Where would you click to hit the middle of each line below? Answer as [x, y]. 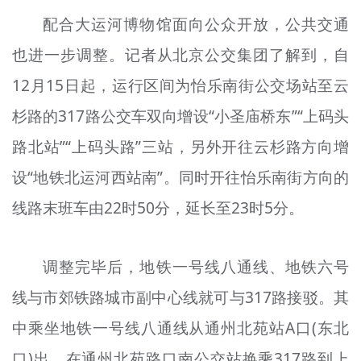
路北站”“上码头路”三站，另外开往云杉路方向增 [180, 147]
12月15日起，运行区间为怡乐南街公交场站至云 [180, 86]
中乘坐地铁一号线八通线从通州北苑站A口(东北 [180, 328]
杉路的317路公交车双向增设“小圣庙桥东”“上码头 [180, 116]
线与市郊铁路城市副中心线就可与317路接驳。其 [180, 297]
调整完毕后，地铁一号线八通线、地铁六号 [196, 266]
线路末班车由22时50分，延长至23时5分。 [158, 208]
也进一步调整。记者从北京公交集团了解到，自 [180, 55]
